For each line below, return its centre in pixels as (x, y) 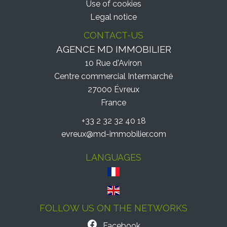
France (113, 103)
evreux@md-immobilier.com (113, 134)
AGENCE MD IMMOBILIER (113, 49)
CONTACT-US (113, 35)
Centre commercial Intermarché (113, 76)
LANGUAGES (113, 157)
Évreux (126, 89)
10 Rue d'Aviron (113, 63)
